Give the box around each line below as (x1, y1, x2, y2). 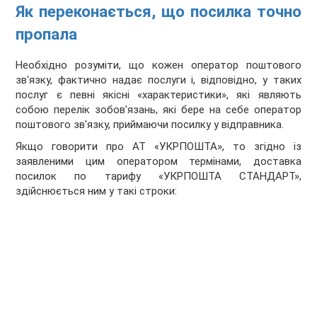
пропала (16, 24, 78, 43)
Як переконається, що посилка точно (16, 1, 301, 21)
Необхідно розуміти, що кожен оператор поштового (16, 59, 301, 72)
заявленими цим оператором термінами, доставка (16, 155, 301, 168)
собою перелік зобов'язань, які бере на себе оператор (16, 103, 301, 117)
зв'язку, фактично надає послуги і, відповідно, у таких (16, 74, 301, 87)
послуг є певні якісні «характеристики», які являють (16, 88, 301, 102)
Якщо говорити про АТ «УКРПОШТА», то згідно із (16, 140, 301, 154)
